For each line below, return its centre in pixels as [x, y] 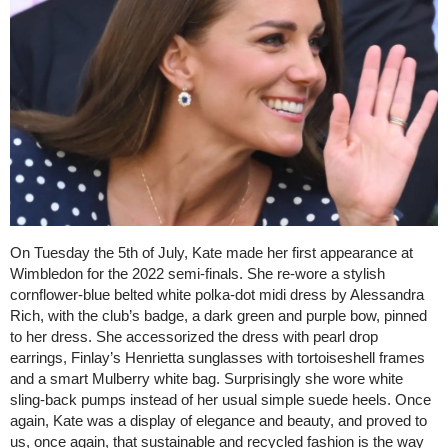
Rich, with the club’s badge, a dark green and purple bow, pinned [218, 316]
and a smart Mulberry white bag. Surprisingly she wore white [206, 379]
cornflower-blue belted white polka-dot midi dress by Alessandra [217, 295]
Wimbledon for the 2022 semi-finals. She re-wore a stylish [197, 274]
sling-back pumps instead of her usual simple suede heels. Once [220, 400]
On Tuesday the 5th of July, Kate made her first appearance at [211, 253]
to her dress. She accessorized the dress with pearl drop [194, 337]
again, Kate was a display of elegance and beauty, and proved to [218, 421]
